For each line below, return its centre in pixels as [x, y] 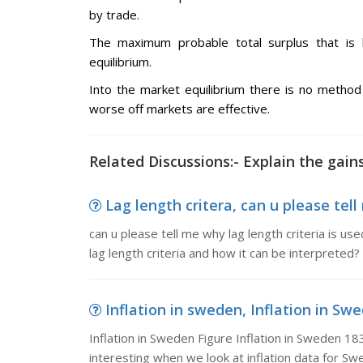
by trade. [114, 15]
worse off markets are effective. [179, 109]
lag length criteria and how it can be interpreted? [224, 253]
